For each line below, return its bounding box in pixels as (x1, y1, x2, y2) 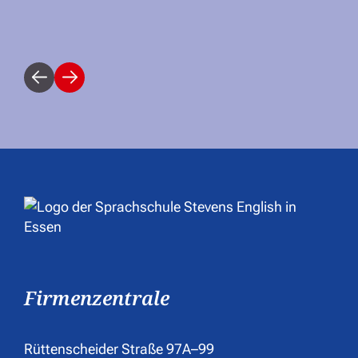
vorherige (38, 78, 96, 95)
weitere (68, 78, 113, 95)
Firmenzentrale (24, 284, 169, 311)
